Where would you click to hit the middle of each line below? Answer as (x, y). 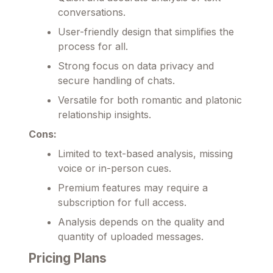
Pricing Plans (68, 258)
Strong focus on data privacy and (136, 66)
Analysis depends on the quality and (141, 222)
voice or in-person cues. (115, 168)
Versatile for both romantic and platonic (150, 100)
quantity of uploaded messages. (131, 237)
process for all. (93, 47)
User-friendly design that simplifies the (146, 32)
